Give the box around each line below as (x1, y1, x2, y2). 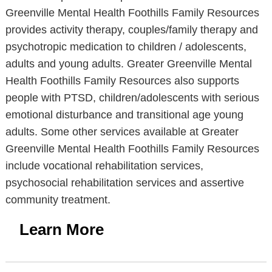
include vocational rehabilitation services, (5, 160, 203, 172)
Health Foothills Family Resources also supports (5, 75, 239, 87)
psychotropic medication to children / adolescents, (5, 41, 246, 53)
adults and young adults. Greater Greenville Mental (5, 58, 252, 70)
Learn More (19, 220, 104, 239)
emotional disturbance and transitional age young (5, 109, 243, 121)
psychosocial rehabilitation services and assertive (5, 177, 244, 189)
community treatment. (5, 194, 110, 206)
